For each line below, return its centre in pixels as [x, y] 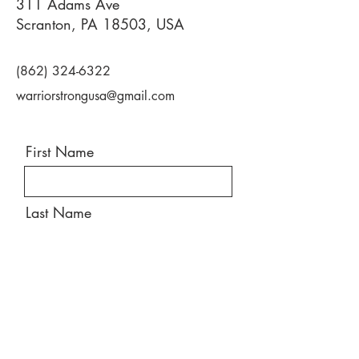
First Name [60, 151]
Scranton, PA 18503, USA [100, 24]
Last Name [58, 212]
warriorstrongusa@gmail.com [95, 96]
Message [53, 334]
